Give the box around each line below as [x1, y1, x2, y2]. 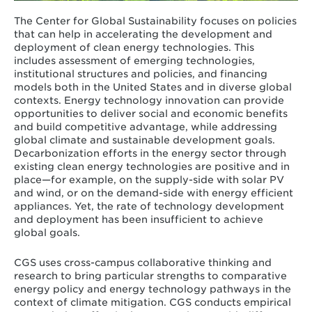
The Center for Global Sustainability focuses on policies [13, 15, 297, 27]
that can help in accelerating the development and [13, 29, 272, 40]
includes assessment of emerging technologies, [13, 55, 255, 67]
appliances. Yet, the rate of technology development [13, 201, 284, 212]
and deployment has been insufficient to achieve [13, 214, 263, 226]
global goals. [13, 227, 80, 239]
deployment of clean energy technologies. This [13, 42, 254, 54]
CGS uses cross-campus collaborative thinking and [13, 256, 272, 268]
